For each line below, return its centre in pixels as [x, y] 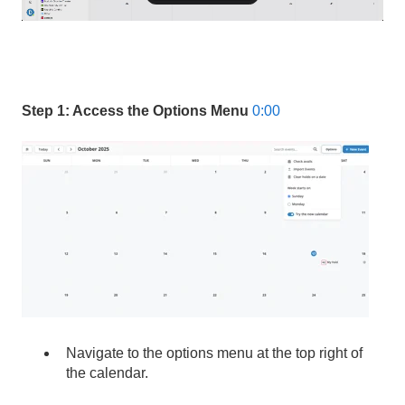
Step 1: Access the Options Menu [135, 110]
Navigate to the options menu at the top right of [214, 353]
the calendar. [107, 372]
